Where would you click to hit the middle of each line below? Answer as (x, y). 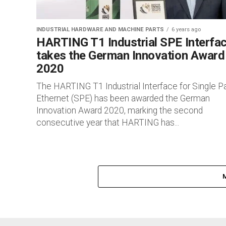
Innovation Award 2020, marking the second (120, 110)
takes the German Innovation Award (131, 55)
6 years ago (186, 30)
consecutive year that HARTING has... (108, 123)
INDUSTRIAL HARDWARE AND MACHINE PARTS (100, 30)
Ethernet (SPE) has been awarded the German (123, 98)
